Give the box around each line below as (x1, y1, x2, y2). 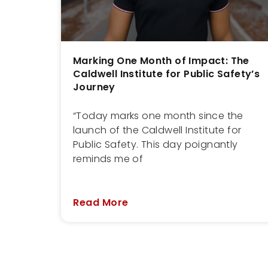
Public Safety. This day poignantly (73, 137, 238, 151)
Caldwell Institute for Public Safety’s (73, 66, 260, 81)
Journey (73, 80, 115, 94)
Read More (73, 195, 129, 209)
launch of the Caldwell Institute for (73, 123, 242, 137)
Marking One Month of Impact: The (73, 53, 249, 68)
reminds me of (73, 151, 144, 166)
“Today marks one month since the (73, 108, 243, 123)
